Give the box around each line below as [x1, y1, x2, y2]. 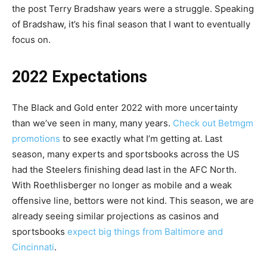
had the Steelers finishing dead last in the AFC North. [12, 163, 237, 175]
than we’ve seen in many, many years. [12, 117, 173, 129]
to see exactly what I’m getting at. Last [60, 132, 222, 144]
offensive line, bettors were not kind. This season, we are [12, 194, 254, 206]
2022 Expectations [12, 67, 147, 86]
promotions [12, 132, 60, 144]
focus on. [12, 33, 51, 45]
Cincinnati [12, 241, 54, 253]
